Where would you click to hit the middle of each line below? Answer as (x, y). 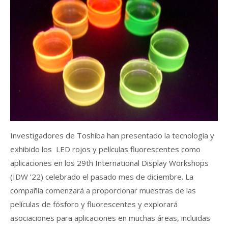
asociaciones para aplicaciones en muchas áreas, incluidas (110, 218)
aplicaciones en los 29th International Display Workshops (109, 163)
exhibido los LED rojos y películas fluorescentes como (105, 149)
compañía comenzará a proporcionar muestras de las (103, 191)
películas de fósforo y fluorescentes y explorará (94, 204)
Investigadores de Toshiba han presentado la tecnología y (112, 136)
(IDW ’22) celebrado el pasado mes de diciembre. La (102, 177)
